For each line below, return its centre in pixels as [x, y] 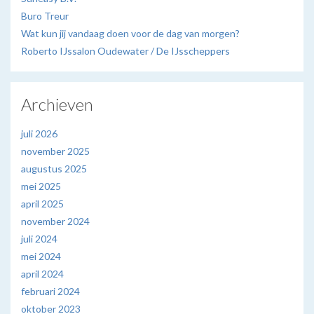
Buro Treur [45, 16]
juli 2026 [39, 134]
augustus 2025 [54, 169]
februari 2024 [50, 292]
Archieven [57, 104]
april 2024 [42, 274]
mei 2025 [41, 186]
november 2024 [55, 221]
